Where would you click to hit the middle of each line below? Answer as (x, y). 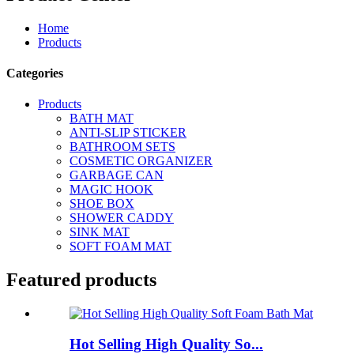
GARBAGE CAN (117, 175)
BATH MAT (102, 119)
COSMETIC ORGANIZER (141, 161)
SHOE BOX (102, 204)
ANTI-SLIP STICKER (128, 133)
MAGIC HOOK (111, 190)
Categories (35, 73)
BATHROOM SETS (122, 147)
